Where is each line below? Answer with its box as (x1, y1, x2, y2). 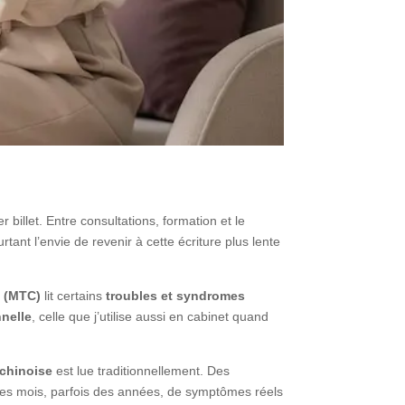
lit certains (41, 287, 107, 303)
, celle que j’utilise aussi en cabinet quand (32, 308, 269, 324)
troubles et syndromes (106, 287, 246, 303)
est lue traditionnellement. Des (52, 363, 231, 378)
